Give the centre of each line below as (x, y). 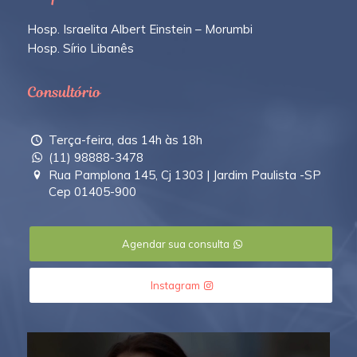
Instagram (176, 285)
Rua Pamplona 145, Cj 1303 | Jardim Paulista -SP (185, 175)
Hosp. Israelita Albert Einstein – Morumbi (139, 29)
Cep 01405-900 (93, 191)
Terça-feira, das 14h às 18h (126, 140)
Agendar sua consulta (175, 243)
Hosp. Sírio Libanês (80, 49)
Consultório (64, 92)
